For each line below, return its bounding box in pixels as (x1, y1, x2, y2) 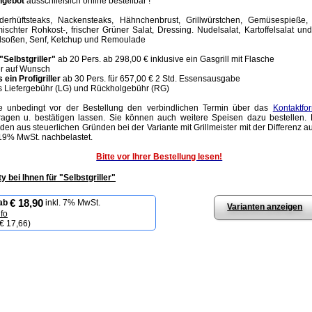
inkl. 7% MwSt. (43, 197, 100, 208)
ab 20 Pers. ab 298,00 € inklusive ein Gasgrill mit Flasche (57, 54, 274, 65)
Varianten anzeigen (227, 202, 303, 212)
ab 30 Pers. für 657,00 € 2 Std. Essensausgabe (60, 74, 240, 84)
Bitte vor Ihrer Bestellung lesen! (96, 152, 223, 162)
